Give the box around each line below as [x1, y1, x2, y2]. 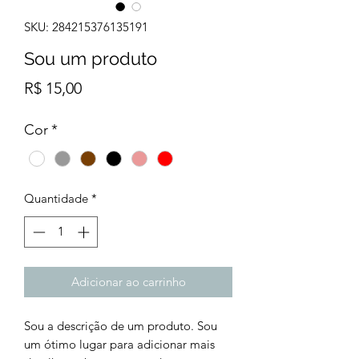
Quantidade [24, 191, 88, 207]
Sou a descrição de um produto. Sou [24, 317, 217, 333]
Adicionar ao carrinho [71, 273, 186, 289]
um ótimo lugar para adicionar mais [24, 336, 215, 352]
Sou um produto [24, 48, 157, 69]
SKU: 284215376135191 [24, 19, 148, 34]
